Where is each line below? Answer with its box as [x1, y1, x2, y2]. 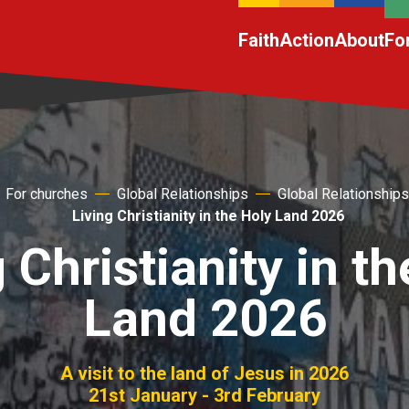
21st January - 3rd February [89, 383, 320, 406]
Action [279, 29, 334, 51]
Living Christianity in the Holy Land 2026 [72, 206, 344, 225]
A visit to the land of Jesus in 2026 [60, 362, 349, 384]
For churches [5, 184, 88, 203]
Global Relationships [116, 184, 248, 203]
